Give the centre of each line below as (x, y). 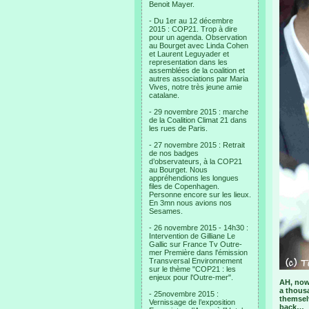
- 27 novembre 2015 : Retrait (197, 145)
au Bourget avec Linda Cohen (199, 46)
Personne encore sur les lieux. (200, 195)
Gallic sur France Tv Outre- (196, 244)
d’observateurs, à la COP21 (196, 161)
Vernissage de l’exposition (192, 302)
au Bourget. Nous (178, 170)
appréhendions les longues (194, 178)
